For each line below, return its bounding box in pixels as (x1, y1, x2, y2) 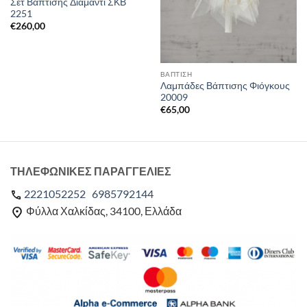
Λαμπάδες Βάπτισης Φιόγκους (160, 80, 290, 92)
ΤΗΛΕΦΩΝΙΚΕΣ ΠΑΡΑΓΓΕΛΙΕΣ (10, 164, 171, 178)
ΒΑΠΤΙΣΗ (160, 70, 193, 79)
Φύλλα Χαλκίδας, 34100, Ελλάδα (24, 204, 182, 218)
